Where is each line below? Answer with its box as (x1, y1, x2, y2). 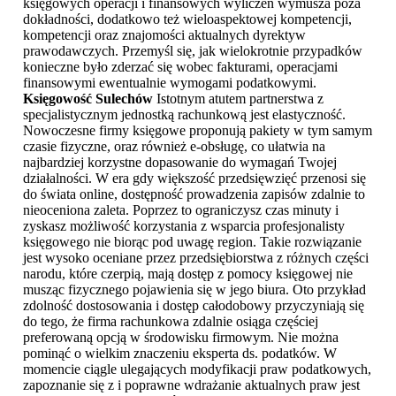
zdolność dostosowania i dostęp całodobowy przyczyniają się (23, 298, 364, 314)
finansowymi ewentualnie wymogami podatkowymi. (23, 75, 316, 91)
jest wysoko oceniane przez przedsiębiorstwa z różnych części (23, 250, 369, 266)
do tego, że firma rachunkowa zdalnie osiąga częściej (23, 314, 318, 330)
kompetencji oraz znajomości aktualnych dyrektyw (23, 27, 306, 43)
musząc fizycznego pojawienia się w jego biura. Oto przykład (23, 282, 366, 298)
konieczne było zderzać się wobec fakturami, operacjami (23, 59, 338, 75)
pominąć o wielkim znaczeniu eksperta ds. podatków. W (23, 346, 337, 362)
